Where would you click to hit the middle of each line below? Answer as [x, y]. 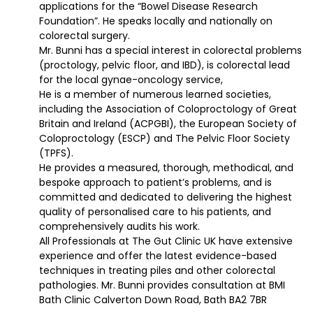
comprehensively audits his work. [119, 227]
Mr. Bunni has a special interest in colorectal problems [170, 51]
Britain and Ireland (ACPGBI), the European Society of [168, 124]
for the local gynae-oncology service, [131, 80]
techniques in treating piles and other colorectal [157, 271]
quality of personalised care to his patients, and [155, 212]
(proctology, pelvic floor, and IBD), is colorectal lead [165, 65]
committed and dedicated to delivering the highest [166, 197]
